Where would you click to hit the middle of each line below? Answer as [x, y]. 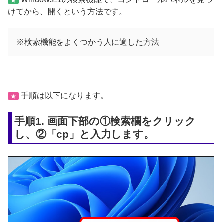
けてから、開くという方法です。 [67, 11]
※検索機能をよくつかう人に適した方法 [88, 42]
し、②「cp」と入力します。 [84, 134]
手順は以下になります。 [63, 96]
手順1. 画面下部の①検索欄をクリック [105, 121]
